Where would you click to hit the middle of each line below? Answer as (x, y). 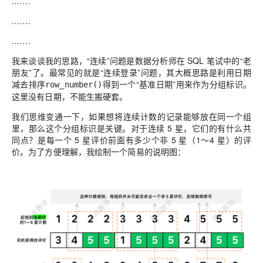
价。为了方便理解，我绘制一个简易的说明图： (99, 151)
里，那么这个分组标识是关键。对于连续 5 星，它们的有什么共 (131, 128)
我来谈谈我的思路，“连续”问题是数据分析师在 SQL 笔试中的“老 (131, 60)
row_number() (74, 85)
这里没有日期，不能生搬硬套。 (70, 96)
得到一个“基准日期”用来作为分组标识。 (177, 84)
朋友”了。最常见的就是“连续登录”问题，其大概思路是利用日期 (131, 72)
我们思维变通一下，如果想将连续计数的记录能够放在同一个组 (131, 116)
